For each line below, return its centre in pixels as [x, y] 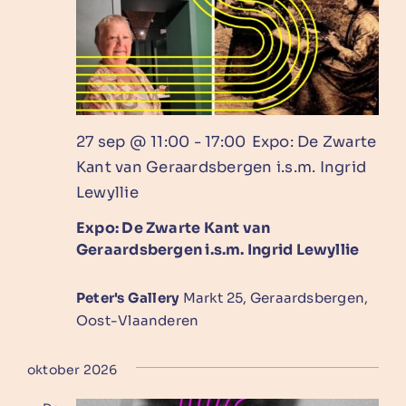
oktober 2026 [72, 370]
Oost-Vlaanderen [137, 321]
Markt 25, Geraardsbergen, [275, 298]
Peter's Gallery [129, 298]
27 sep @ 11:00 [133, 142]
